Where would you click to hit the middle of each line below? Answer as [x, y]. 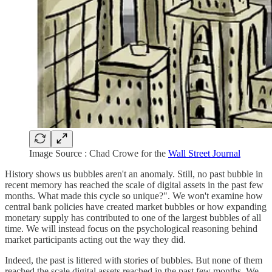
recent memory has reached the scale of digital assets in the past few [134, 185]
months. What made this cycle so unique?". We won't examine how [134, 196]
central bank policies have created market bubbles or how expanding [136, 207]
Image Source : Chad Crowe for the [99, 154]
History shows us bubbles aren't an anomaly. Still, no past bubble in [134, 174]
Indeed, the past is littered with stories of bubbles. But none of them [134, 260]
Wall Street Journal [204, 154]
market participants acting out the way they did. [95, 240]
